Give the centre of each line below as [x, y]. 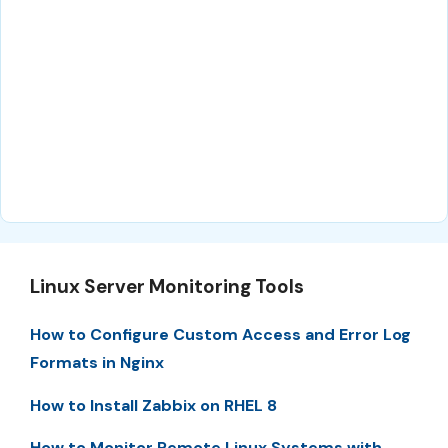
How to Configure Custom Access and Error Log [220, 335]
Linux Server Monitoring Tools [167, 287]
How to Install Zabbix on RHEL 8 [153, 405]
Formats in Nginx [97, 363]
